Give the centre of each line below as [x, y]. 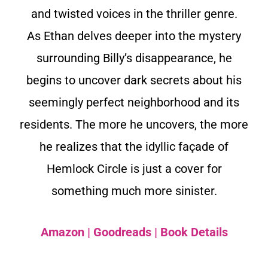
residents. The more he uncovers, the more [134, 124]
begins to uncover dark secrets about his [134, 80]
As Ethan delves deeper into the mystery [134, 36]
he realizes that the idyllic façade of [134, 146]
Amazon [62, 232]
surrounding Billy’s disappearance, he [134, 58]
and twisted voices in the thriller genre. [134, 13]
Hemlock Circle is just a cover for [134, 168]
